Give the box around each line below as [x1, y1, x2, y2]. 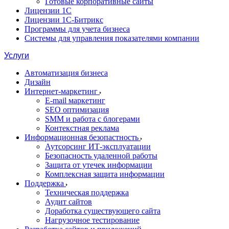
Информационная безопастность [25, 133, 141, 142]
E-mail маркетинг [45, 96, 105, 105]
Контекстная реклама [45, 124, 119, 132]
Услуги [4, 51, 29, 60]
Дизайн [25, 78, 51, 86]
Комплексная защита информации [45, 170, 165, 178]
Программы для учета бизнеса [25, 25, 130, 33]
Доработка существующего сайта [45, 207, 161, 215]
